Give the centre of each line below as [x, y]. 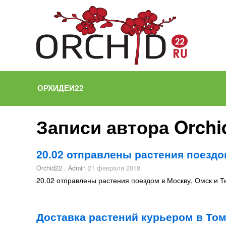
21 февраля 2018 [113, 168]
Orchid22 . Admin [61, 168]
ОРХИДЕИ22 [61, 88]
